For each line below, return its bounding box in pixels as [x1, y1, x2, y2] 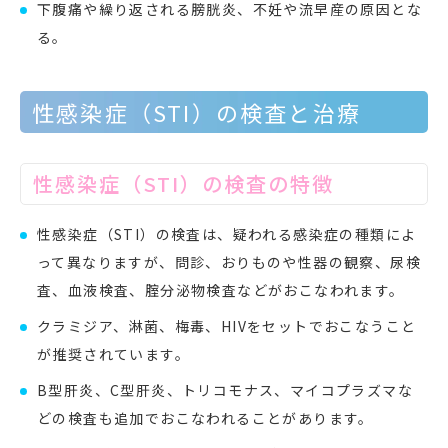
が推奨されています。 [37, 343, 190, 364]
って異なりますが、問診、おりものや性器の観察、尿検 [37, 251, 421, 272]
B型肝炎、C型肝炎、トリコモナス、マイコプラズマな [37, 379, 413, 400]
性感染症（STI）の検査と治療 [32, 95, 362, 128]
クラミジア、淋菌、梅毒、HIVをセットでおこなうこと [37, 315, 417, 336]
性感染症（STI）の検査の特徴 [33, 168, 334, 198]
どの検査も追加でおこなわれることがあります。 [37, 407, 374, 428]
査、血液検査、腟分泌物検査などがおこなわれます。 [37, 279, 405, 300]
